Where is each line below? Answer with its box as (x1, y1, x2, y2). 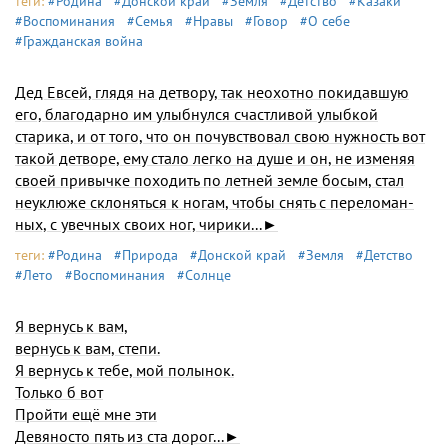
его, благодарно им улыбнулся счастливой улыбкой (15, 104, 378, 124)
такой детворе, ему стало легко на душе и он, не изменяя (15, 148, 415, 168)
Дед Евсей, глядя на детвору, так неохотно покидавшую (15, 82, 409, 102)
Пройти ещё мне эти (15, 404, 157, 424)
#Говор (245, 12, 288, 30)
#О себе (300, 12, 350, 30)
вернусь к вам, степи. (15, 338, 160, 358)
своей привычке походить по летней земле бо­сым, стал (15, 170, 404, 190)
